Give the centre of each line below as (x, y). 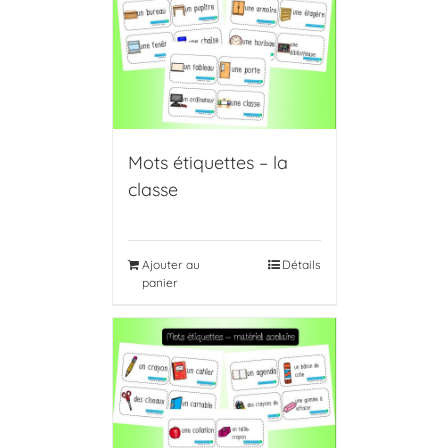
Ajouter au (170, 265)
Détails (301, 265)
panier (159, 283)
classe (152, 190)
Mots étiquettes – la (207, 163)
